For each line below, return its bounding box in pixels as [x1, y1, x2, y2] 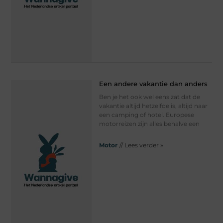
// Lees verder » [119, 141, 163, 149]
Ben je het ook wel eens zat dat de [99, 93, 200, 101]
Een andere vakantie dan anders [99, 79, 208, 88]
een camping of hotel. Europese [99, 111, 194, 118]
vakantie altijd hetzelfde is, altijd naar [99, 102, 208, 110]
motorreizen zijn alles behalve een [99, 119, 200, 127]
